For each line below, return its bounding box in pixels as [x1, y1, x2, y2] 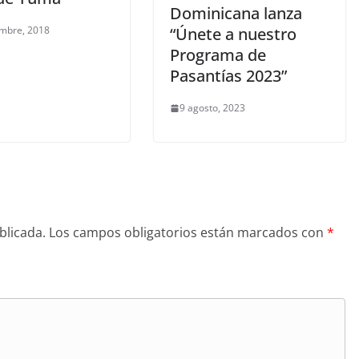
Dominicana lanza [170, 2, 302, 25]
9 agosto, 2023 [179, 101, 245, 115]
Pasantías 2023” [170, 65, 287, 87]
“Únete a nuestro [170, 23, 296, 46]
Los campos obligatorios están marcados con [49, 224, 327, 242]
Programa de [170, 44, 266, 67]
